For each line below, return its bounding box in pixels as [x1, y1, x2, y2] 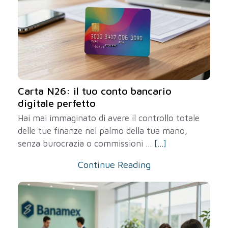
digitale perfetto [18, 97, 96, 109]
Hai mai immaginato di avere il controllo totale [18, 113, 199, 123]
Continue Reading [77, 159, 151, 170]
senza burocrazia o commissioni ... [18, 138, 154, 149]
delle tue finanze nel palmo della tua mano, [18, 126, 187, 136]
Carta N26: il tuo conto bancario [18, 85, 172, 97]
